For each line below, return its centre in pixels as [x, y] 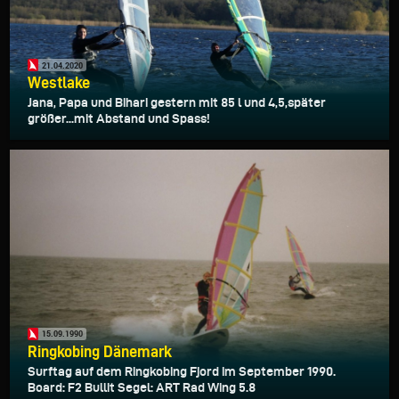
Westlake [59, 83]
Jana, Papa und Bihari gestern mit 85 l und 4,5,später [177, 103]
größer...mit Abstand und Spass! [118, 119]
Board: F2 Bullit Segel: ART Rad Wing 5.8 [142, 387]
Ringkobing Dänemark [100, 351]
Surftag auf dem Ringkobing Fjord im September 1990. [182, 371]
